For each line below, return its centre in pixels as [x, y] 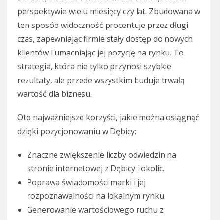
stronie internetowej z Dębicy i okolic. [96, 169]
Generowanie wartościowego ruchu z [95, 210]
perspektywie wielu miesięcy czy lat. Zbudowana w [109, 12]
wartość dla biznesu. [55, 94]
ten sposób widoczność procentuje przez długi [103, 25]
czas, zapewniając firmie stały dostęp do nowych [105, 39]
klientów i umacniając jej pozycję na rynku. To [100, 53]
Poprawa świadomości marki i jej [86, 182]
